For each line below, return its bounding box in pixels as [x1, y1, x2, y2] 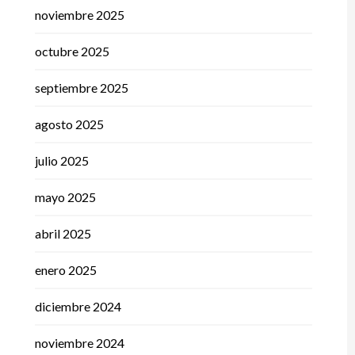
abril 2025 [34, 226, 91, 242]
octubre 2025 [34, 44, 109, 59]
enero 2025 [34, 262, 97, 278]
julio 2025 [34, 153, 89, 169]
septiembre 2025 [34, 80, 128, 96]
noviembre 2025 [34, 7, 124, 23]
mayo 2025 [34, 189, 96, 205]
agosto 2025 [34, 116, 104, 132]
